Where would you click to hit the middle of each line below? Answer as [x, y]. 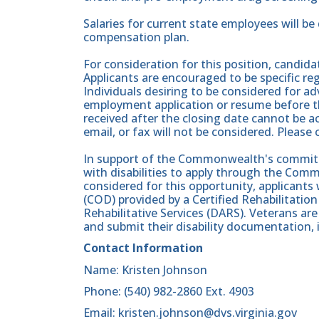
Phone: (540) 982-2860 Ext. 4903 [169, 291]
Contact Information [143, 248]
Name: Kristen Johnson [145, 270]
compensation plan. [136, 37]
